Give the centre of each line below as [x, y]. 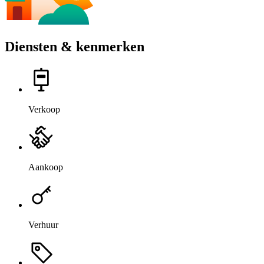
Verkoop [44, 109]
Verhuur [43, 225]
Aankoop [46, 167]
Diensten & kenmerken [75, 46]
